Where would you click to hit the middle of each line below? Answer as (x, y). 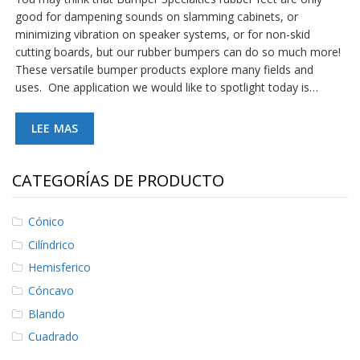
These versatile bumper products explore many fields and (164, 70)
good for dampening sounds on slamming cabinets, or (157, 17)
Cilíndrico (52, 244)
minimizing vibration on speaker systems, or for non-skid (163, 35)
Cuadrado (54, 337)
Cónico (47, 222)
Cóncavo (51, 291)
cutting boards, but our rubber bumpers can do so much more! (180, 52)
